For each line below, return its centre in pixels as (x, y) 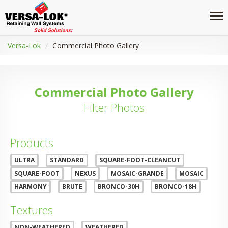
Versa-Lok (24, 46)
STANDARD (67, 160)
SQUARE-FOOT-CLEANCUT (140, 160)
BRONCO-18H (176, 187)
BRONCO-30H (119, 187)
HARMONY (31, 187)
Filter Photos (114, 107)
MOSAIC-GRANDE (137, 173)
